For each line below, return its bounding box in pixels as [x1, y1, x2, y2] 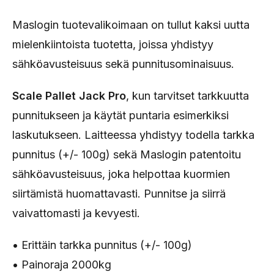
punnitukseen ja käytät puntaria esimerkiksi [12, 109, 229, 122]
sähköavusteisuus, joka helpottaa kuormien [12, 168, 230, 180]
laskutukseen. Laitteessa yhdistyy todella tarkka [12, 128, 254, 141]
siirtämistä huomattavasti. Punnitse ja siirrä [12, 187, 226, 200]
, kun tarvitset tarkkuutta [126, 89, 249, 102]
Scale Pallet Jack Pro [12, 89, 126, 102]
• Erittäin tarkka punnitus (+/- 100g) [12, 239, 192, 251]
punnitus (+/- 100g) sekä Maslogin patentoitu [12, 148, 241, 161]
